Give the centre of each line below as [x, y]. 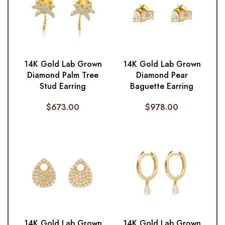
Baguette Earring [162, 86]
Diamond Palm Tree [63, 75]
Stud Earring [63, 86]
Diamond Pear [162, 75]
